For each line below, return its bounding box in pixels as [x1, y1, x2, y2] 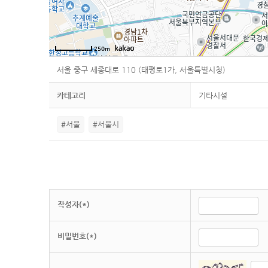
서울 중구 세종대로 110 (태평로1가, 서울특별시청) [57, 65, 226, 74]
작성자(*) [57, 199, 90, 209]
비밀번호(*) [57, 231, 97, 240]
